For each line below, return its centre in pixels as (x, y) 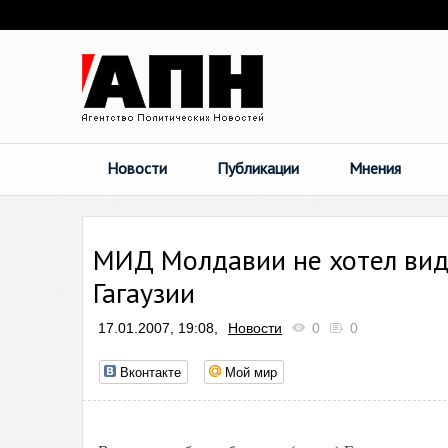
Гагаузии (144, 292)
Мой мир (251, 371)
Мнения (375, 168)
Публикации (258, 168)
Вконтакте (150, 371)
